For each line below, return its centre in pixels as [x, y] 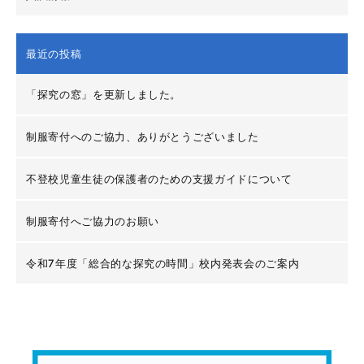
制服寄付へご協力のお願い [93, 221]
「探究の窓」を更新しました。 [104, 94]
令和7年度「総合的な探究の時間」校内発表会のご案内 [163, 263]
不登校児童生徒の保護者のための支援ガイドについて [159, 179]
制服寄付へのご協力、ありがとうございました [143, 136]
